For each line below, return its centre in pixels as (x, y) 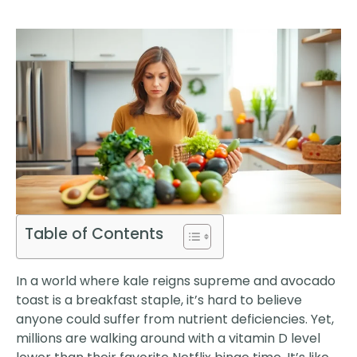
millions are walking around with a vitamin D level (168, 339)
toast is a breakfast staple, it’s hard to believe (159, 300)
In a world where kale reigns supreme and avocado (176, 281)
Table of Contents (94, 234)
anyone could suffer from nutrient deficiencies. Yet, (175, 320)
